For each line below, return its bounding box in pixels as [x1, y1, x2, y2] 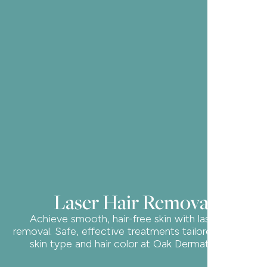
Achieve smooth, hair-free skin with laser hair [29, 212, 238, 226]
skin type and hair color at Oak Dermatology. [30, 237, 237, 251]
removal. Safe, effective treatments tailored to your [13, 225, 254, 238]
